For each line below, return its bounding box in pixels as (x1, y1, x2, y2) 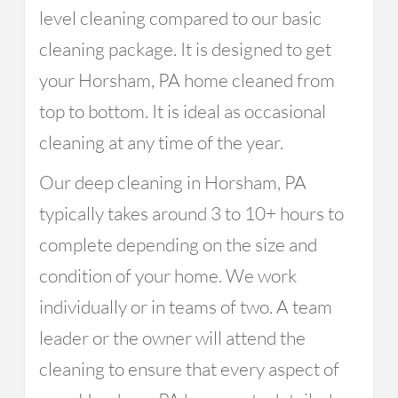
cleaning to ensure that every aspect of (38, 357, 339, 380)
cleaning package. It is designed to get (38, 37, 331, 60)
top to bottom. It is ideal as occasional (38, 99, 326, 123)
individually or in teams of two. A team (38, 295, 332, 318)
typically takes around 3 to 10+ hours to (38, 202, 344, 225)
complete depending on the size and (38, 233, 317, 256)
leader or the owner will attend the (38, 326, 306, 349)
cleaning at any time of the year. (38, 131, 283, 154)
